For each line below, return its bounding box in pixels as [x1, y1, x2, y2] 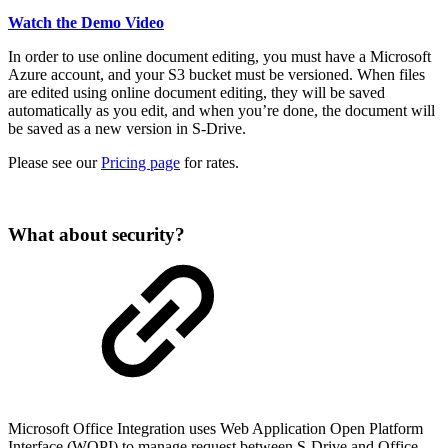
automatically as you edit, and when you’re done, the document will [8, 101, 435, 119]
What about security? [8, 224, 185, 246]
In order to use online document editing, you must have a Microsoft [8, 47, 431, 65]
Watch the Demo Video [8, 13, 164, 31]
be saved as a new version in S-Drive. [8, 119, 246, 137]
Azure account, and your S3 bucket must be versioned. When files [8, 65, 425, 83]
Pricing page [101, 153, 180, 171]
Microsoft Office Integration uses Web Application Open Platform [8, 420, 423, 438]
